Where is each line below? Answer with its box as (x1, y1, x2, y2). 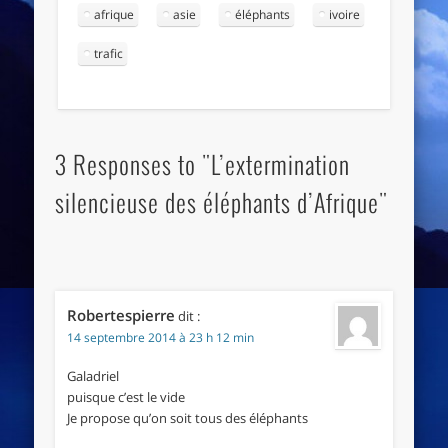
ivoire (329, 5, 361, 23)
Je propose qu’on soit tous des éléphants (66, 408, 308, 427)
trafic (94, 44, 124, 62)
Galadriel (66, 366, 119, 385)
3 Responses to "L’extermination (54, 145, 350, 182)
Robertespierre (66, 304, 175, 325)
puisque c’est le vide (66, 387, 185, 406)
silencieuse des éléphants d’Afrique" (54, 183, 388, 220)
